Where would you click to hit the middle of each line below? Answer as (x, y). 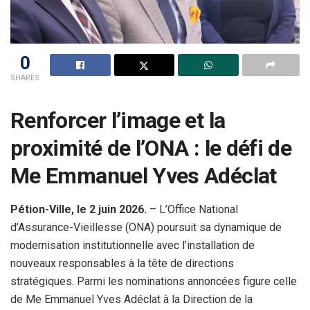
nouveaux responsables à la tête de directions (122, 264)
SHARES (25, 77)
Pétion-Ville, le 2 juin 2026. (79, 210)
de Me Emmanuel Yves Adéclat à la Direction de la (131, 300)
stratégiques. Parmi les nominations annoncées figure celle (154, 282)
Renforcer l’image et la (118, 121)
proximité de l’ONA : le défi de (151, 148)
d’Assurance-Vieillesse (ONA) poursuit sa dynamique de (146, 228)
